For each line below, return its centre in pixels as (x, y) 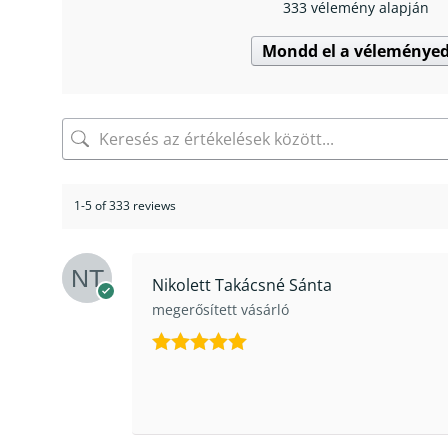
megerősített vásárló (220, 309)
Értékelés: (194, 367)
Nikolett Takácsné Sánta (242, 284)
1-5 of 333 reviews (125, 206)
